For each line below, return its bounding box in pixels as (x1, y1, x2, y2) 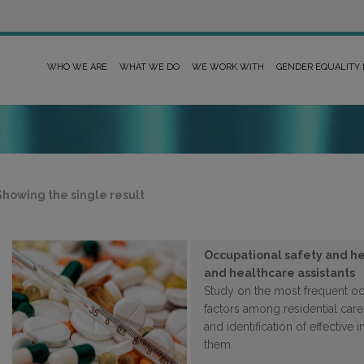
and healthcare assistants (204, 266, 355, 279)
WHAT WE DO (119, 62, 180, 72)
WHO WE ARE (47, 62, 107, 72)
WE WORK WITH (192, 62, 264, 72)
